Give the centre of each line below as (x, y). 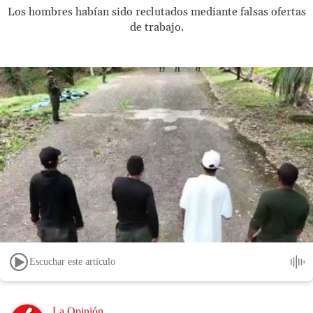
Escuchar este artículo (72, 261)
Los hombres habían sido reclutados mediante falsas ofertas (156, 12)
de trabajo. (156, 27)
